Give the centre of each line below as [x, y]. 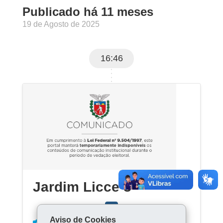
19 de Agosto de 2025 [61, 24]
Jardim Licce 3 [82, 187]
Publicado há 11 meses [88, 12]
